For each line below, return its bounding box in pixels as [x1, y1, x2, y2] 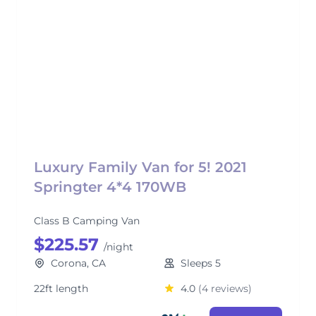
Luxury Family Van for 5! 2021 [34, 159, 247, 176]
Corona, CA [51, 257, 106, 269]
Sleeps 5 [181, 257, 221, 269]
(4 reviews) [198, 282, 252, 295]
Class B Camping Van [34, 214, 140, 227]
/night [104, 241, 133, 253]
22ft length [34, 282, 88, 295]
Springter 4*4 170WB [34, 178, 186, 195]
